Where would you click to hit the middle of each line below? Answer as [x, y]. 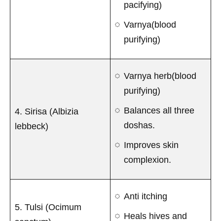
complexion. [147, 160]
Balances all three [159, 110]
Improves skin [151, 145]
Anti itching [146, 196]
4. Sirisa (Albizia [47, 111]
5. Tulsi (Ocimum [48, 207]
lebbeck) [32, 126]
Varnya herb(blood [160, 76]
